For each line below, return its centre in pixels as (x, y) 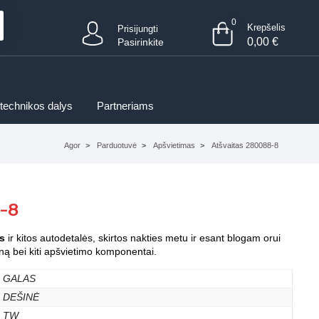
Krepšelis (266, 27)
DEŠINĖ (21, 297)
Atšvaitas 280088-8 (245, 145)
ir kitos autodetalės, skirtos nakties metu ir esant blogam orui (143, 238)
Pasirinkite (141, 42)
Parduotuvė (117, 145)
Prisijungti (138, 29)
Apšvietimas (174, 145)
